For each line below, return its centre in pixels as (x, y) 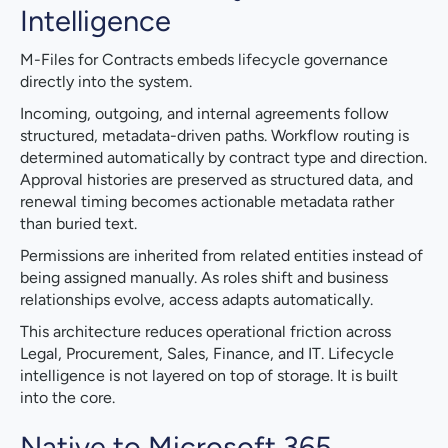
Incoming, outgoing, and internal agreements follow (204, 114)
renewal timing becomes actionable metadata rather (207, 202)
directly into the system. (106, 82)
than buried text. (78, 224)
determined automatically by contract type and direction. (223, 158)
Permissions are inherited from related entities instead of (221, 256)
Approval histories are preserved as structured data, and (216, 180)
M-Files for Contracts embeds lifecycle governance (204, 60)
